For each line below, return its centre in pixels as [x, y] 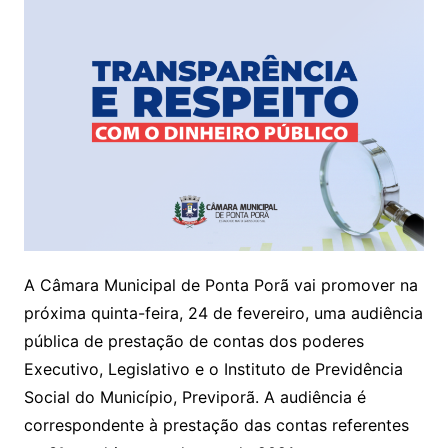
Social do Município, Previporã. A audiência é [194, 396]
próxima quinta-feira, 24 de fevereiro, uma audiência [223, 312]
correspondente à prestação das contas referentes [216, 424]
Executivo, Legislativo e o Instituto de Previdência [213, 368]
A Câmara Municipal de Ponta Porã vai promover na [220, 284]
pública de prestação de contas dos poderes [193, 340]
